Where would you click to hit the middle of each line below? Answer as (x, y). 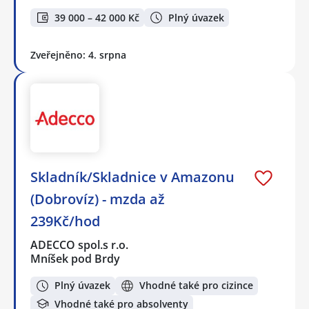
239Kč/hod (65, 221)
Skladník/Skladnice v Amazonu (132, 177)
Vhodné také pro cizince (196, 286)
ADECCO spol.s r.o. (80, 245)
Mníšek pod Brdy (75, 258)
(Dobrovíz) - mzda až (98, 199)
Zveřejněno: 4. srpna (78, 54)
